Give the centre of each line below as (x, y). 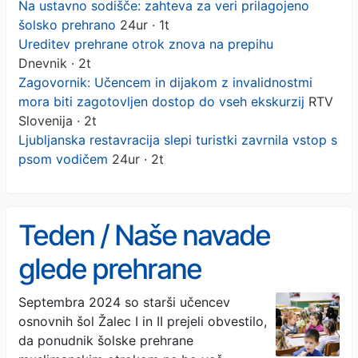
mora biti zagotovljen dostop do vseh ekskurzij (161, 101)
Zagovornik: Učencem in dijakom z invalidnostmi (165, 82)
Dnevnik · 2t (55, 63)
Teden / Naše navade (144, 235)
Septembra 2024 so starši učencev (124, 302)
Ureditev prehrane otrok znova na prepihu (146, 44)
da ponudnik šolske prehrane (106, 340)
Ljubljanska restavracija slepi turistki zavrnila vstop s (178, 139)
